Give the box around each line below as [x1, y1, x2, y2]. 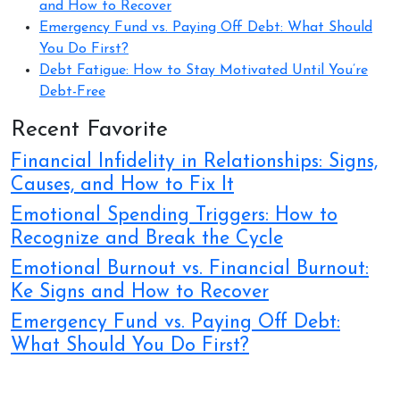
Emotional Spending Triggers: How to [11, 205, 337, 225]
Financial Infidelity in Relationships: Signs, [11, 152, 378, 171]
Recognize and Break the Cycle [11, 229, 283, 248]
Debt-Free [39, 84, 105, 99]
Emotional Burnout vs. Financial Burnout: [11, 259, 369, 279]
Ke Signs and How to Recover [11, 282, 269, 302]
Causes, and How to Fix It [11, 175, 234, 195]
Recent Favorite [11, 118, 168, 141]
